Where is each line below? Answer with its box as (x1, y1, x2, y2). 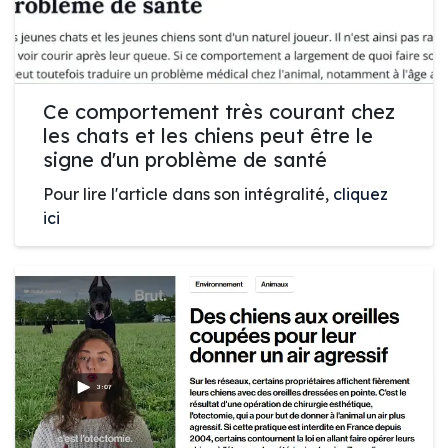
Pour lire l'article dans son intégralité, (43, 183, 333, 204)
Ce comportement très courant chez (43, 98, 395, 124)
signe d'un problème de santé (43, 146, 327, 172)
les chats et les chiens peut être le (43, 122, 373, 148)
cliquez (333, 183, 388, 204)
